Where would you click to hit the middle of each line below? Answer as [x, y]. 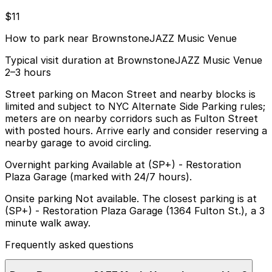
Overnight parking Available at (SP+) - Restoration [123, 165]
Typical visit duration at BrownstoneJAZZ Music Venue [134, 60]
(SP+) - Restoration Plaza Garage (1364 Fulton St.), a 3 [135, 211]
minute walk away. [48, 223]
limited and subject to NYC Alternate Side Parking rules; [135, 107]
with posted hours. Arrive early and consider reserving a [136, 131]
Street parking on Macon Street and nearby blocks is [130, 94]
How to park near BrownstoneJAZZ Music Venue [121, 39]
